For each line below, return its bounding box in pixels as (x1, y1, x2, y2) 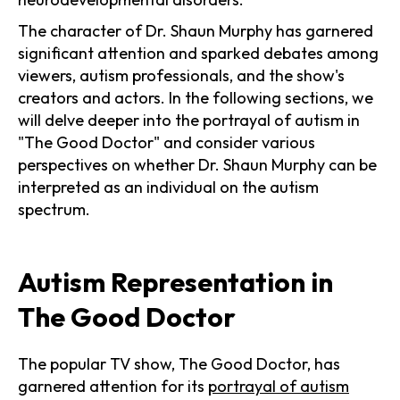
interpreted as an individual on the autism (18, 176, 319, 197)
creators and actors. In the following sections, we (18, 87, 373, 108)
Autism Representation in (18, 264, 333, 299)
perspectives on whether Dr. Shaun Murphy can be (18, 154, 377, 175)
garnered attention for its (18, 375, 208, 396)
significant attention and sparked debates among (18, 42, 379, 63)
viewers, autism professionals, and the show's (18, 64, 345, 86)
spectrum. (18, 198, 90, 220)
